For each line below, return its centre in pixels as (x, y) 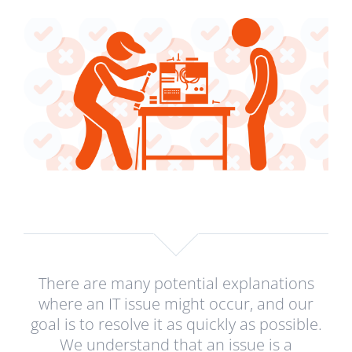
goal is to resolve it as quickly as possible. (176, 324)
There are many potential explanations (176, 283)
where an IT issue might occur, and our (176, 303)
